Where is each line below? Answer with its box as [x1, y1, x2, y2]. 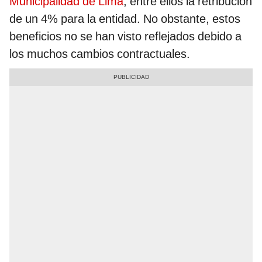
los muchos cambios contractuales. [9, 47, 190, 61]
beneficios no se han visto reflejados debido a [9, 29, 242, 44]
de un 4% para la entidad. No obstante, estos [9, 12, 240, 26]
